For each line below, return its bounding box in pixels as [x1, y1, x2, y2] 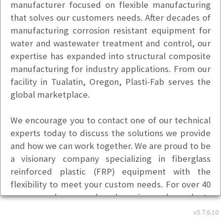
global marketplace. [10, 89, 90, 100]
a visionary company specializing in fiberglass [10, 153, 211, 164]
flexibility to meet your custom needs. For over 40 [10, 179, 211, 190]
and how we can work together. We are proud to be [10, 140, 211, 151]
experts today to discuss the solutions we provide [10, 127, 211, 139]
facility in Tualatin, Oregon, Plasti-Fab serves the [10, 76, 211, 87]
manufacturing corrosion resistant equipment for [10, 25, 211, 36]
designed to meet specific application [10, 204, 211, 216]
